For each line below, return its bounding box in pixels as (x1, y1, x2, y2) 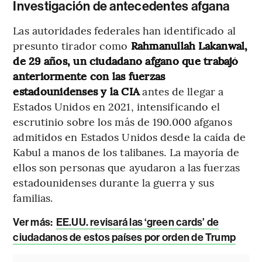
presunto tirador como (13, 37, 131, 53)
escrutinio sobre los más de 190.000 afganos (13, 113, 232, 129)
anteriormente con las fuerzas (13, 68, 166, 83)
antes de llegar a (142, 83, 224, 98)
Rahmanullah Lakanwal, (130, 37, 248, 53)
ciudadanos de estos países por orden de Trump (13, 230, 236, 244)
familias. (13, 189, 53, 205)
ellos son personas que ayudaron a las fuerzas (13, 159, 240, 174)
